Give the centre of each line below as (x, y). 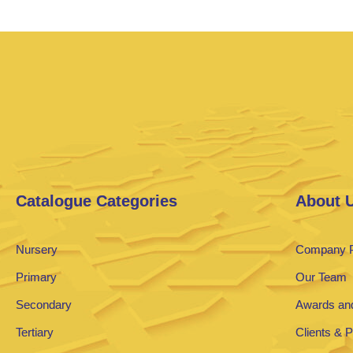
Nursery (37, 249)
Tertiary (35, 332)
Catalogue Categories (97, 201)
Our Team (321, 277)
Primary (36, 277)
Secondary (44, 304)
